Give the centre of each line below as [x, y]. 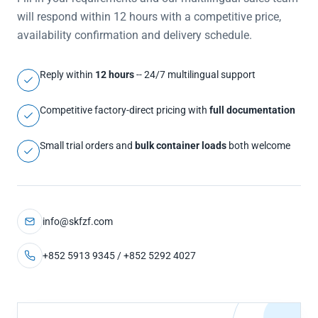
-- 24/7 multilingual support [195, 75]
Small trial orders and [87, 146]
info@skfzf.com [78, 221]
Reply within [67, 75]
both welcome [258, 146]
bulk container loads [181, 146]
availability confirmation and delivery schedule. [135, 35]
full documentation [252, 110]
